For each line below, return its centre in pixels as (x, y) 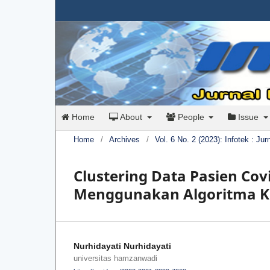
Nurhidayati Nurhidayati (122, 246)
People (191, 117)
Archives (124, 140)
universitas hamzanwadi (115, 259)
